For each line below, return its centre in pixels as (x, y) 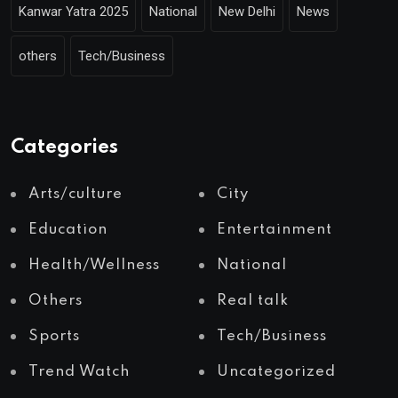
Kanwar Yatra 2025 (73, 12)
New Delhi (247, 12)
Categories (64, 148)
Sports (54, 337)
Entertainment (275, 230)
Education (68, 230)
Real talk (253, 301)
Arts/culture (76, 195)
